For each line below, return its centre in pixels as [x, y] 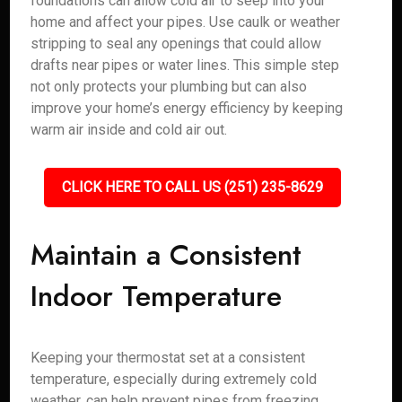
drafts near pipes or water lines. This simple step [185, 65]
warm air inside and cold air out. [129, 130]
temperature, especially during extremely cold [174, 379]
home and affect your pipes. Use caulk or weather [186, 22]
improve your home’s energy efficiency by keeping [187, 108]
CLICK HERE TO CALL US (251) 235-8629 [192, 187]
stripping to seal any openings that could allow [176, 44]
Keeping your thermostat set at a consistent [168, 358]
